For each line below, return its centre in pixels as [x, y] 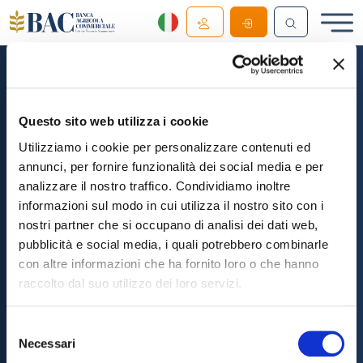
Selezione [32, 327]
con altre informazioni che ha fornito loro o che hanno [169, 263]
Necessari [47, 344]
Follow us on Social [181, 240]
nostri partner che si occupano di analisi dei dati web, [169, 224]
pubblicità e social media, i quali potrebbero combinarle [173, 244]
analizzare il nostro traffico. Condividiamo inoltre [155, 186]
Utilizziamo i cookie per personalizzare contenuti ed [164, 147]
